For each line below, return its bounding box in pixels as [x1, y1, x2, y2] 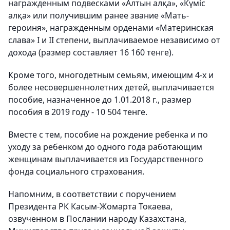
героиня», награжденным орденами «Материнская [8, 22, 214, 33]
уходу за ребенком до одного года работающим [8, 141, 202, 152]
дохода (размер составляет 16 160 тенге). [8, 47, 174, 58]
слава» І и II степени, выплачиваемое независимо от [8, 34, 220, 46]
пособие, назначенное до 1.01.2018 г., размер [8, 94, 191, 105]
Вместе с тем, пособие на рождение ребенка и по [8, 129, 208, 140]
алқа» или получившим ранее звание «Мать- [8, 10, 189, 21]
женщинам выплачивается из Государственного [8, 154, 203, 165]
